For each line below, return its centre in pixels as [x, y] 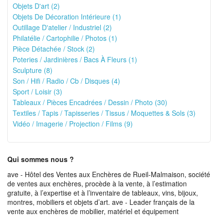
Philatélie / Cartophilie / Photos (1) [65, 38]
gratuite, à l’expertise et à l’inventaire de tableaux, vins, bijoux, [103, 193]
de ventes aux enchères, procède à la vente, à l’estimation [97, 183]
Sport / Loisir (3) [37, 91]
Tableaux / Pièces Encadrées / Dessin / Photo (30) [90, 102]
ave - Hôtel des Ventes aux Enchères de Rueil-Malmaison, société [109, 174]
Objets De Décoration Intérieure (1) [67, 17]
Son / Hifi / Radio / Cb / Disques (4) [66, 81]
